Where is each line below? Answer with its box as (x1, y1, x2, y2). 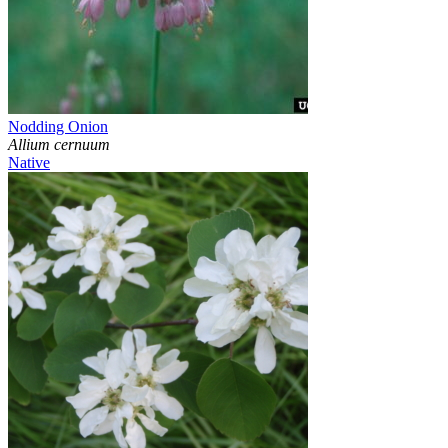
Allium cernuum (8, 136, 110, 154)
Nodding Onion (8, 118, 108, 136)
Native (8, 154, 50, 172)
